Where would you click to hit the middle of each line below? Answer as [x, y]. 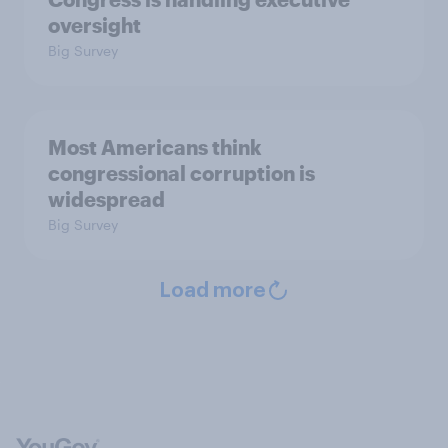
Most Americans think [155, 146]
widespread [106, 198]
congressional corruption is [181, 172]
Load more [212, 290]
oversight [94, 24]
